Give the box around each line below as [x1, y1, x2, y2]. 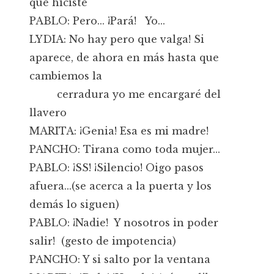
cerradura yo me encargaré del [29, 88, 221, 100]
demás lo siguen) [29, 198, 119, 210]
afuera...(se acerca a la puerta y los [29, 180, 212, 192]
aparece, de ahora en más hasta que [29, 51, 219, 64]
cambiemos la [29, 70, 102, 82]
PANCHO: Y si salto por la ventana [29, 253, 210, 265]
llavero [29, 106, 67, 119]
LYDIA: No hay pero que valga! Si [29, 33, 204, 45]
